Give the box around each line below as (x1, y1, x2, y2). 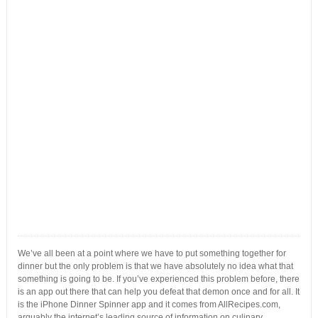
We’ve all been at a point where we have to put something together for (17, 248, 286, 258)
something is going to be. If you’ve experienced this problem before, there (17, 274, 300, 284)
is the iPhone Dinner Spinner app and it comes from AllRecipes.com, (17, 300, 280, 309)
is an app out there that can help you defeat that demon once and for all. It (17, 287, 300, 297)
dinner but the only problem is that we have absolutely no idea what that (17, 261, 293, 271)
